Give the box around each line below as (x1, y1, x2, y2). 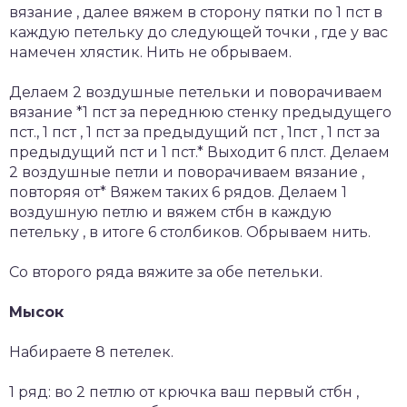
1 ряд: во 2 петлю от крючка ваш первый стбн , (9, 382, 359, 401)
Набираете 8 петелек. (9, 342, 174, 361)
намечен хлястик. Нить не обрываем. (9, 43, 292, 61)
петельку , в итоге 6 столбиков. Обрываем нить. (9, 223, 371, 241)
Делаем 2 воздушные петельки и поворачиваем (9, 83, 382, 101)
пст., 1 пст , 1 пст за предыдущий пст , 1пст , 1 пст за (9, 123, 380, 141)
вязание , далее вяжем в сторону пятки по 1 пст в (9, 3, 382, 21)
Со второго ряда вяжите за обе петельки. (9, 263, 323, 281)
